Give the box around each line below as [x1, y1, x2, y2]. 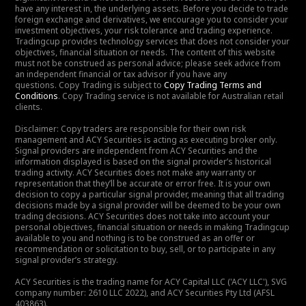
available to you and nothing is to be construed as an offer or [15, 232, 255, 244]
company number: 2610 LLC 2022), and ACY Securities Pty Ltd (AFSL [15, 287, 275, 298]
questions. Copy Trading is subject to [15, 79, 164, 91]
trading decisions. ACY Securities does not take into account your [15, 210, 270, 222]
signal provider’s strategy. [15, 254, 118, 266]
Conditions [15, 90, 58, 102]
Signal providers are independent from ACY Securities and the [15, 145, 258, 156]
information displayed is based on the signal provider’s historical [15, 156, 271, 167]
